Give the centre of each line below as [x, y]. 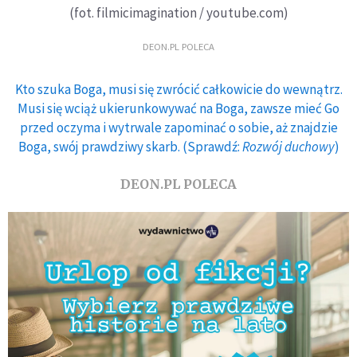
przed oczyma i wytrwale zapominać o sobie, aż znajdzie [178, 127]
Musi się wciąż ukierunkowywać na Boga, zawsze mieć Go [178, 108]
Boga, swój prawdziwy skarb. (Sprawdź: [130, 146]
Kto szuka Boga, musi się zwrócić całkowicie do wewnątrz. [178, 89]
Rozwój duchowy [288, 146]
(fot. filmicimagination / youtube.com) [178, 12]
